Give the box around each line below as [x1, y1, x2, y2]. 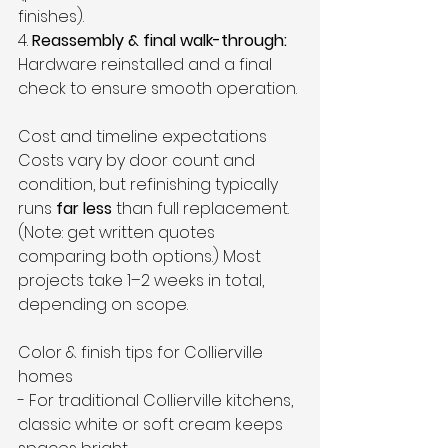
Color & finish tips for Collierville [18, 340, 267, 364]
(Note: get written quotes [18, 220, 219, 244]
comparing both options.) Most [18, 244, 265, 268]
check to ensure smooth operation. [18, 76, 297, 100]
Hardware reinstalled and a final [18, 52, 276, 76]
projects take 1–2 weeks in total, [18, 268, 268, 292]
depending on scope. [18, 292, 188, 316]
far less [56, 196, 112, 220]
